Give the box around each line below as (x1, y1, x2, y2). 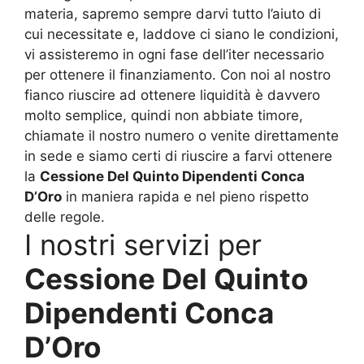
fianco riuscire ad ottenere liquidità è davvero (24, 86, 320, 103)
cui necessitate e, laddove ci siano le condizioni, (24, 25, 339, 42)
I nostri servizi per (24, 227, 262, 262)
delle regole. (24, 208, 105, 225)
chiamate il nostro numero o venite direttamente (24, 127, 339, 144)
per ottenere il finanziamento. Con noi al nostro (24, 66, 331, 83)
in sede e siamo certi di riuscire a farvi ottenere (24, 147, 332, 164)
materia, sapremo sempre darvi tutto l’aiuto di (24, 5, 321, 22)
